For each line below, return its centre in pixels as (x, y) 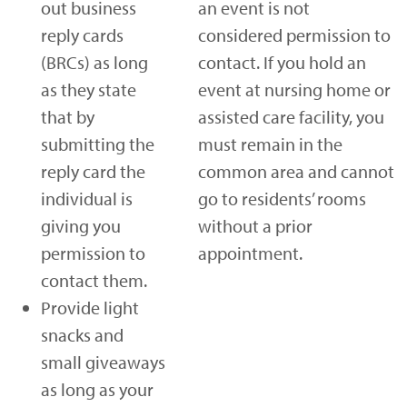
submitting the (98, 144)
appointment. (250, 253)
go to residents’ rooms (282, 198)
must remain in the (270, 144)
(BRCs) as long (94, 62)
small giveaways (103, 362)
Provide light (90, 307)
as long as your (97, 389)
